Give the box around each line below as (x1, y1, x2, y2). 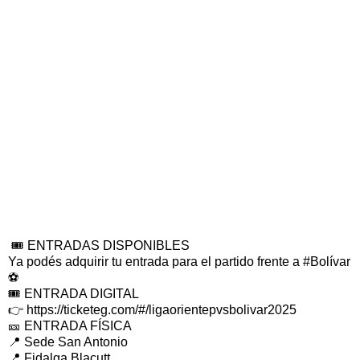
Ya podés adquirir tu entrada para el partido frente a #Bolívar (8, 255, 350, 269)
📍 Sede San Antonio (8, 335, 128, 350)
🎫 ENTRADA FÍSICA (8, 319, 132, 333)
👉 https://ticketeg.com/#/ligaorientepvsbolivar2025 (8, 303, 297, 317)
